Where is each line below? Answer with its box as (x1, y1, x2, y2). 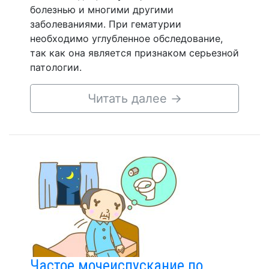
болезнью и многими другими (30, 4, 174, 16)
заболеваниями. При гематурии (30, 18, 181, 30)
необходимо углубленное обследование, (30, 32, 223, 44)
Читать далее (87, 91, 171, 106)
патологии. (30, 61, 82, 73)
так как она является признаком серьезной (30, 47, 239, 59)
